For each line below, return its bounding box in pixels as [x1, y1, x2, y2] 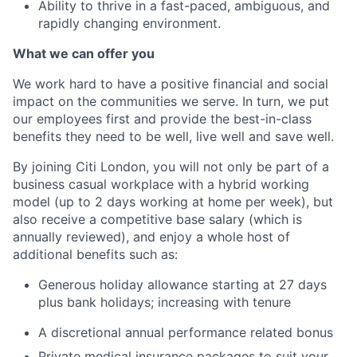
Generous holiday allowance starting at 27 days [38, 277, 327, 292]
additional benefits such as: [13, 246, 178, 262]
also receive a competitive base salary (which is [13, 211, 302, 227]
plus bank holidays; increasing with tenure [38, 294, 291, 310]
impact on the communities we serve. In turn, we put [13, 93, 329, 109]
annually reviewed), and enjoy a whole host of [13, 229, 290, 245]
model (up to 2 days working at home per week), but [13, 194, 333, 210]
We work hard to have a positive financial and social [13, 76, 328, 92]
